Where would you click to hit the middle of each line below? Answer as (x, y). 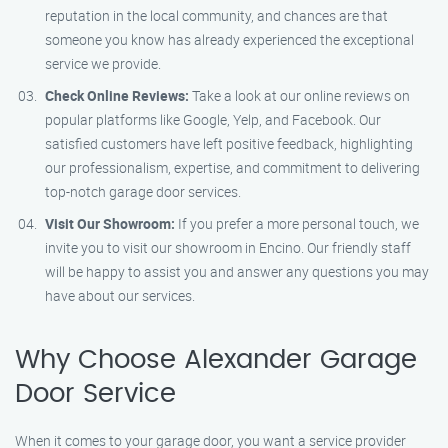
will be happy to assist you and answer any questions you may (237, 271)
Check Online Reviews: (117, 95)
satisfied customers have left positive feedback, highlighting (229, 143)
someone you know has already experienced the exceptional (229, 39)
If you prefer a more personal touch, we (297, 223)
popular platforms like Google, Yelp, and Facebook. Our (213, 119)
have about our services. (120, 295)
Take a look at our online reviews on (299, 95)
